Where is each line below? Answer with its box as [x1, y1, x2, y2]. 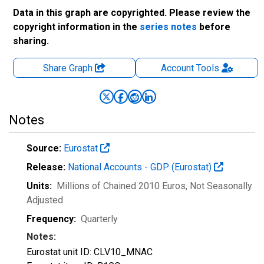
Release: [27, 161, 65, 173]
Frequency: [27, 213, 76, 225]
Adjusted [27, 194, 63, 206]
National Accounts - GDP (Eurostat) [68, 161, 214, 173]
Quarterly [81, 213, 118, 225]
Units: [27, 180, 52, 192]
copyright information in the [13, 21, 140, 32]
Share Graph [43, 62, 95, 74]
